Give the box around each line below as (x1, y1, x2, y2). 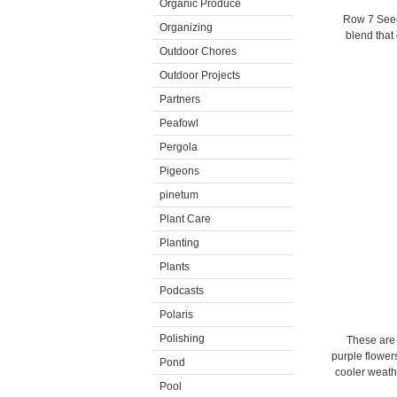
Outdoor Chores (160, 45, 237, 58)
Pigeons (160, 165, 199, 177)
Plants (160, 261, 190, 273)
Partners (160, 93, 200, 105)
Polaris (160, 308, 193, 321)
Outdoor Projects (160, 69, 240, 82)
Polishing (160, 332, 205, 345)
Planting (160, 237, 199, 249)
